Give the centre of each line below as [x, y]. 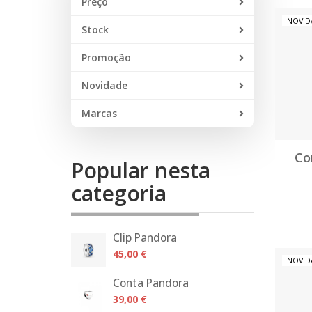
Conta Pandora [151, 283]
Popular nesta [141, 170]
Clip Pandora [145, 238]
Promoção [106, 57]
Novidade [104, 85]
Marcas [99, 113]
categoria [119, 193]
